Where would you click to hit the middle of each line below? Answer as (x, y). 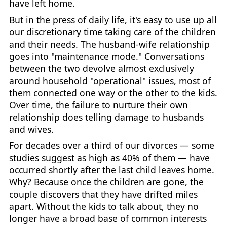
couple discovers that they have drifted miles (103, 194)
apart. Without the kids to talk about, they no (104, 206)
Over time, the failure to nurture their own (98, 105)
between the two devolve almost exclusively (101, 68)
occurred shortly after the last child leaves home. (111, 170)
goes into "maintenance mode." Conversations (106, 56)
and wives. (31, 129)
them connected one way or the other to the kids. (113, 92)
